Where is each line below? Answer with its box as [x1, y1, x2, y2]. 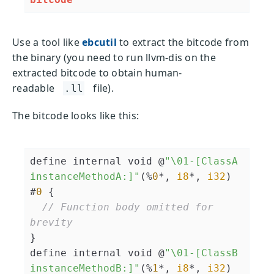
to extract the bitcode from [119, 35, 249, 50]
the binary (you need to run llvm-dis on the [12, 51, 216, 65]
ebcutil [82, 35, 117, 50]
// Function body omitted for [42, 201, 220, 213]
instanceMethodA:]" [30, 171, 140, 183]
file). [93, 81, 114, 95]
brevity [30, 217, 73, 229]
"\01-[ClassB [165, 247, 244, 259]
